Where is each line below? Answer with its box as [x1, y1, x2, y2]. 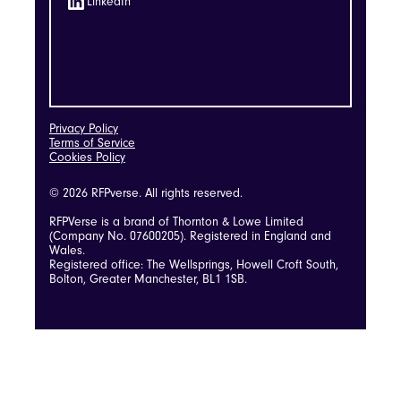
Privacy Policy [49, 121, 118, 136]
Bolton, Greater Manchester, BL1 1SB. [49, 271, 247, 286]
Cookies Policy [49, 149, 125, 165]
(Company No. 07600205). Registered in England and [49, 228, 331, 243]
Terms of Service [49, 135, 135, 150]
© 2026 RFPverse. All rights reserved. [49, 185, 243, 200]
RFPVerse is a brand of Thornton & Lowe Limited [49, 214, 303, 229]
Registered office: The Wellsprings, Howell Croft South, [49, 257, 338, 272]
